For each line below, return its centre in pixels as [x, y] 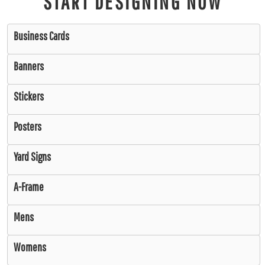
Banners [29, 66]
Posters [28, 126]
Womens [30, 247]
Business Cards [41, 35]
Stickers [29, 96]
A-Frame [29, 186]
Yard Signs [32, 156]
